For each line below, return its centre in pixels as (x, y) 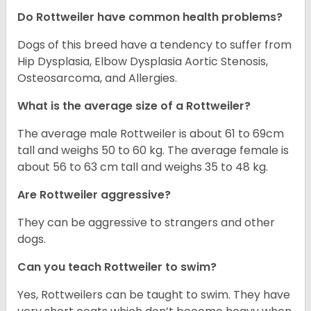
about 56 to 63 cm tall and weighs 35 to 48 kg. (143, 167)
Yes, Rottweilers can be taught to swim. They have (154, 295)
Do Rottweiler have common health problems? (150, 17)
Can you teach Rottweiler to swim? (117, 267)
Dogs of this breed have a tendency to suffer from (154, 45)
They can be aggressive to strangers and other (146, 223)
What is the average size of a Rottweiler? (134, 106)
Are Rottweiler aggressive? (94, 195)
